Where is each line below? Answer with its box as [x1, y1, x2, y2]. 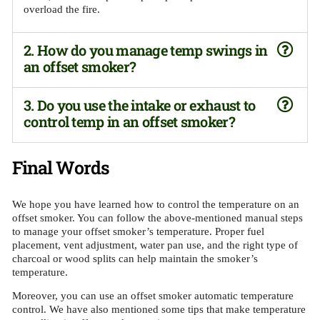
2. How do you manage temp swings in [24, 40, 268, 59]
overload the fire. [24, 4, 100, 16]
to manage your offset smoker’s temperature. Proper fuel [12, 225, 264, 237]
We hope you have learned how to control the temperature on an [12, 198, 299, 210]
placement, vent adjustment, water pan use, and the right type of [12, 239, 298, 251]
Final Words [12, 156, 109, 180]
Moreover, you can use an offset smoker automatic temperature [12, 290, 294, 302]
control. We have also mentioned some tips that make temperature [12, 304, 306, 316]
